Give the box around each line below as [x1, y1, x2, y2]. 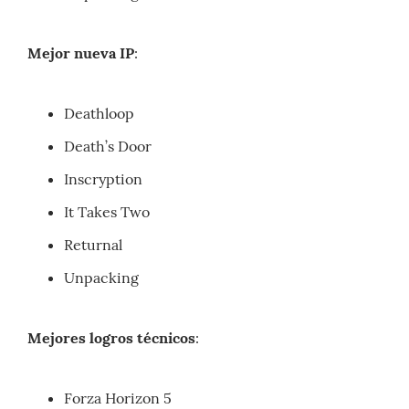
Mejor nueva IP [27, 44, 134, 63]
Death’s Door [64, 137, 152, 156]
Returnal [64, 236, 122, 255]
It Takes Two [64, 203, 150, 222]
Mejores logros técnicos [27, 329, 195, 348]
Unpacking [64, 268, 139, 288]
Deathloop [64, 104, 134, 123]
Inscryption [64, 170, 142, 189]
